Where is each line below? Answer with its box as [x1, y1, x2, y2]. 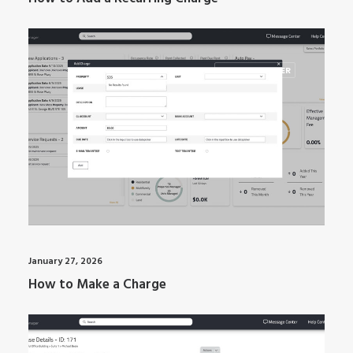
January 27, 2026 [28, 253, 102, 269]
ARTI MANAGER [218, 64, 292, 76]
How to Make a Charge [28, 273, 166, 295]
